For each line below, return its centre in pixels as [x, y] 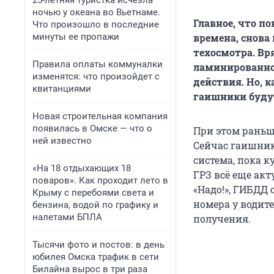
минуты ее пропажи [76, 37]
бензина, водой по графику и [95, 205]
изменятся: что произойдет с [96, 76]
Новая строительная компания [100, 116]
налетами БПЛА [67, 217]
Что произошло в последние [96, 24]
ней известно [62, 141]
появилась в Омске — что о [92, 128]
